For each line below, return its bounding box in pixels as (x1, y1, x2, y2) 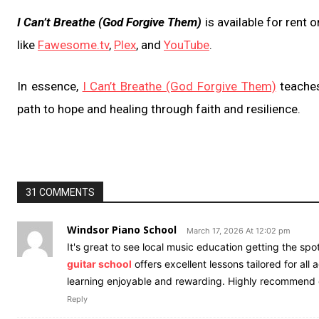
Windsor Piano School (67, 222, 177, 236)
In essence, (17, 78, 83, 93)
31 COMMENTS (26, 186, 95, 198)
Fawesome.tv (38, 37, 109, 52)
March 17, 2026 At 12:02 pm (187, 225, 291, 236)
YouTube (164, 37, 209, 52)
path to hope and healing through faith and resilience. (17, 101, 300, 116)
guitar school (67, 257, 132, 270)
